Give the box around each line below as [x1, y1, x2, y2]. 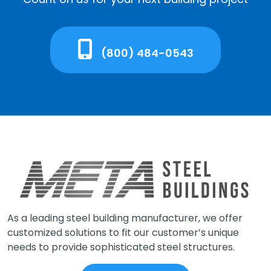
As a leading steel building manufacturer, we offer [7, 211, 243, 226]
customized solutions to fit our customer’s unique [7, 226, 239, 240]
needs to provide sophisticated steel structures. [7, 240, 235, 255]
